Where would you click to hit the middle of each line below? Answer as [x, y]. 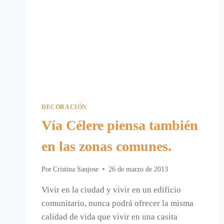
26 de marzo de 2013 [138, 169]
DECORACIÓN [64, 107]
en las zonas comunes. [106, 146]
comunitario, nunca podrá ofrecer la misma [117, 203]
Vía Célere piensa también [120, 125]
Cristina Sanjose [76, 169]
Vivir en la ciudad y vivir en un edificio [111, 189]
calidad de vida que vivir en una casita [109, 216]
